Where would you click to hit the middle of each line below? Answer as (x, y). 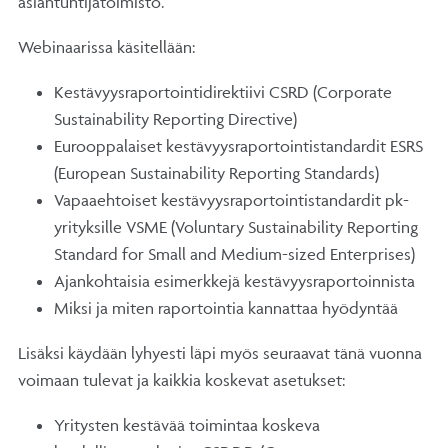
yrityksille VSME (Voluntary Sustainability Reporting (236, 227)
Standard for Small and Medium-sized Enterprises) (234, 254)
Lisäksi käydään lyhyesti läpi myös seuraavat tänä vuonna (220, 353)
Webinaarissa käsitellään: (108, 47)
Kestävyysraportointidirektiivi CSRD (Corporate (223, 92)
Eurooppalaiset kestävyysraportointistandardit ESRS (238, 146)
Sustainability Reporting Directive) (175, 119)
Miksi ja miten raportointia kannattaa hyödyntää (226, 308)
